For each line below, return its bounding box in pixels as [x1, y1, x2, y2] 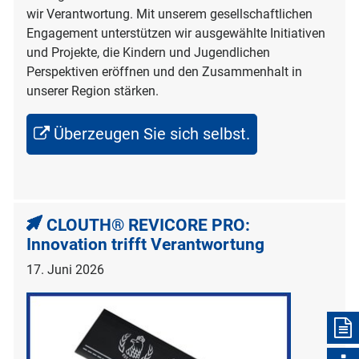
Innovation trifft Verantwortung [26, 234, 264, 254]
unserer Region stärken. [26, 83, 159, 99]
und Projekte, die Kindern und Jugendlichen [26, 44, 270, 60]
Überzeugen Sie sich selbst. [54, 123, 250, 143]
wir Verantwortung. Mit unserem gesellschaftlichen [26, 6, 313, 22]
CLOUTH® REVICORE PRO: [46, 215, 250, 235]
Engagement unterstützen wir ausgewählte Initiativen [26, 25, 325, 41]
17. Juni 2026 [26, 261, 104, 277]
